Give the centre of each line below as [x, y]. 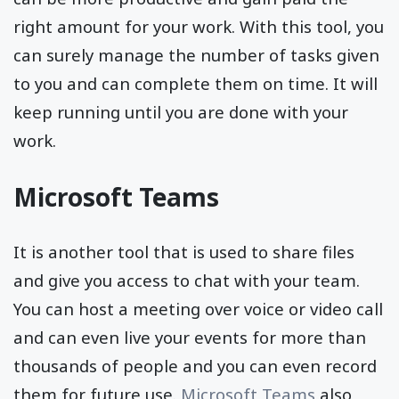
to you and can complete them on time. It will [195, 83]
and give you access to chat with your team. [187, 280]
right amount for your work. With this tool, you [199, 26]
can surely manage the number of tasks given [196, 54]
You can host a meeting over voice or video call [198, 308]
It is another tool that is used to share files [184, 251]
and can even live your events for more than [190, 337]
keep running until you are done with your [181, 111]
